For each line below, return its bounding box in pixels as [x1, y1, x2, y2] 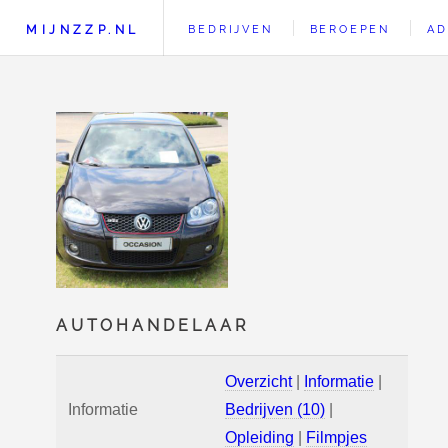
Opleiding [225, 429, 294, 446]
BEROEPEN [309, 22, 390, 36]
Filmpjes [306, 429, 367, 446]
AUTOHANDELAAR [56, 316, 249, 335]
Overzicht [225, 373, 292, 390]
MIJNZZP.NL [26, 22, 140, 37]
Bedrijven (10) [225, 401, 325, 418]
